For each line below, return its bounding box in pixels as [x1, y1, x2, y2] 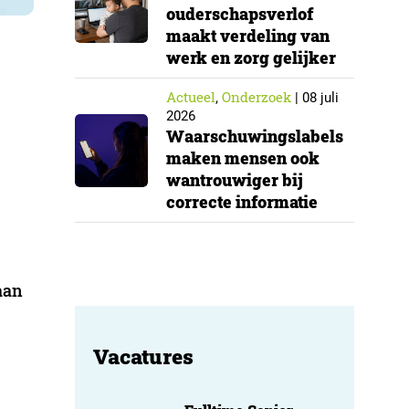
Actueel [166, 88, 215, 106]
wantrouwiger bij [166, 169, 303, 191]
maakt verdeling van [166, 25, 330, 47]
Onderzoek [222, 88, 291, 106]
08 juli [302, 89, 339, 106]
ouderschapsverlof [166, 3, 313, 25]
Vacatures [93, 342, 194, 370]
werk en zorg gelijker [166, 47, 336, 68]
